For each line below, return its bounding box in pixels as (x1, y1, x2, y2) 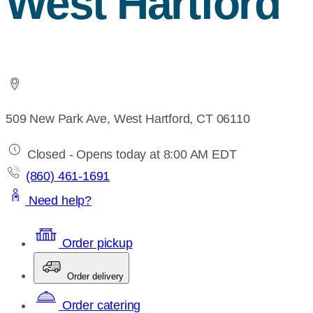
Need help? (25, 193, 92, 208)
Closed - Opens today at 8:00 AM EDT (24, 147, 237, 161)
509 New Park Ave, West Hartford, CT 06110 (6, 111, 250, 126)
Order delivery (67, 270, 124, 282)
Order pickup (59, 235, 133, 250)
